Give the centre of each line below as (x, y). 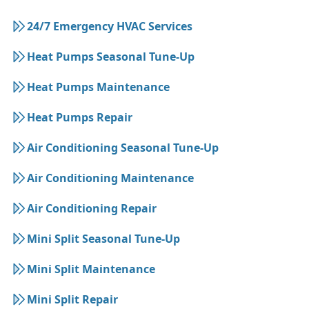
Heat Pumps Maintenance (98, 87)
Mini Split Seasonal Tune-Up (103, 239)
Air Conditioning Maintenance (110, 178)
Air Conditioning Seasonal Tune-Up (123, 148)
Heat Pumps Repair (80, 118)
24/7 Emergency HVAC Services (110, 27)
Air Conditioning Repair (92, 209)
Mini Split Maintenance (91, 269)
